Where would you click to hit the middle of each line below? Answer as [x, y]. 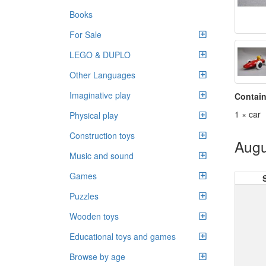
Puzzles [84, 196]
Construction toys [102, 135]
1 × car [247, 114]
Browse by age [97, 256]
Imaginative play [100, 95]
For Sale [85, 34]
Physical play [94, 115]
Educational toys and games [123, 236]
